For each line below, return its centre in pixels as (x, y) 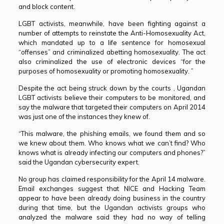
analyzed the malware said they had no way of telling (112, 217)
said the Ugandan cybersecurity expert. (79, 162)
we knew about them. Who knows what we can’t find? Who (112, 143)
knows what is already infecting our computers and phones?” (112, 152)
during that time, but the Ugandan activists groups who (112, 207)
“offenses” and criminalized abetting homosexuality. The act (112, 52)
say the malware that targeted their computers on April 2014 (112, 107)
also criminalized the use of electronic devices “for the (112, 61)
